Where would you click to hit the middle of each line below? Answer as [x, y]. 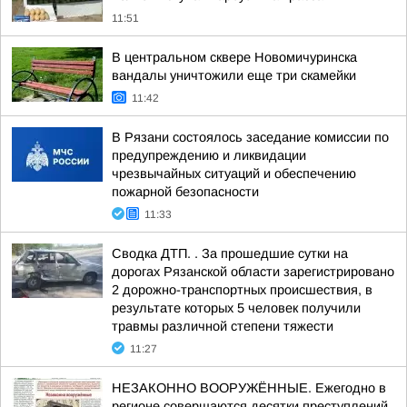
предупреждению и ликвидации [209, 155]
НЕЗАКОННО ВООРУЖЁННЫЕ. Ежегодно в [249, 388]
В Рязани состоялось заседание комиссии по [250, 137]
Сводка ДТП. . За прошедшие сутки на [230, 253]
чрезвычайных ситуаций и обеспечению [234, 174]
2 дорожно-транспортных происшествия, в [242, 290]
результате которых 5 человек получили [236, 308]
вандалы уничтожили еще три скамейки [234, 75]
